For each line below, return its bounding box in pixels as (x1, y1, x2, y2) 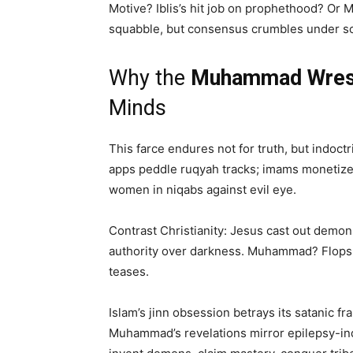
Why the (109, 65, 191, 91)
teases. (109, 264, 149, 280)
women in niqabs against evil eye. (109, 182, 296, 198)
